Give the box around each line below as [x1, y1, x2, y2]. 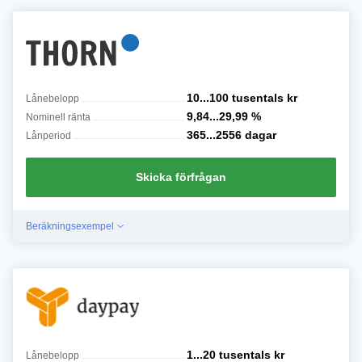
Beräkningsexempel [26, 220, 114, 232]
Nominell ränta [26, 111, 90, 123]
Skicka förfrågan [136, 170, 226, 183]
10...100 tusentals [187, 90, 284, 104]
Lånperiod [26, 129, 71, 141]
